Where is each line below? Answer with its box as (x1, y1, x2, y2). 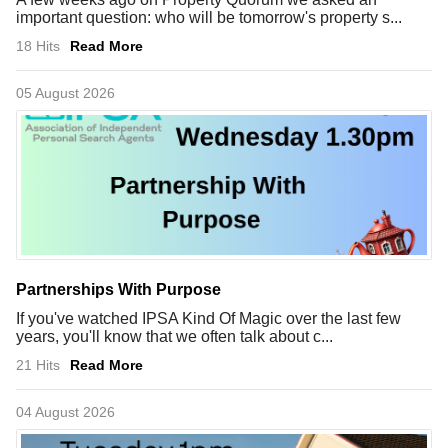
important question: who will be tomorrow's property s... (16, 8, 402, 26)
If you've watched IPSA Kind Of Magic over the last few (16, 309, 401, 327)
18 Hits (16, 37, 60, 54)
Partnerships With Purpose (16, 280, 221, 298)
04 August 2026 (16, 403, 115, 420)
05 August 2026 (16, 84, 115, 101)
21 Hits (16, 356, 60, 373)
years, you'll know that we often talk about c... (16, 327, 333, 345)
